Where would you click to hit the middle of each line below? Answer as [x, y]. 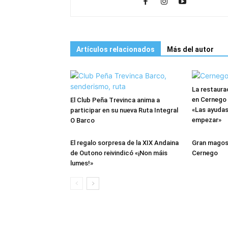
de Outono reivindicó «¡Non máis [119, 153]
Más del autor [190, 50]
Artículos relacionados [116, 50]
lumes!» [82, 163]
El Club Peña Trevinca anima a [115, 100]
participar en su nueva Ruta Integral [124, 110]
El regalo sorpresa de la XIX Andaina [124, 143]
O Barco [82, 121]
